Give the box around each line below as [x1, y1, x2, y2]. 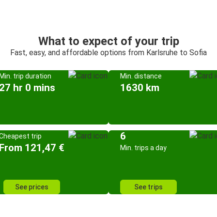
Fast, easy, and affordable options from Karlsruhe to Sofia [10, 48, 207, 57]
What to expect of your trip [38, 34, 179, 48]
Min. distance [120, 72, 162, 80]
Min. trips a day [120, 144, 167, 152]
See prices [15, 183, 48, 191]
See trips [134, 183, 163, 191]
